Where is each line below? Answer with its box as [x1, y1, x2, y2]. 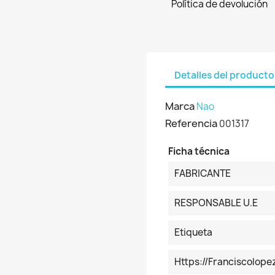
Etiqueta [174, 226, 212, 239]
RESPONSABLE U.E [174, 196, 258, 209]
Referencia [165, 117, 217, 130]
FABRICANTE [174, 167, 231, 180]
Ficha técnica [168, 145, 230, 158]
